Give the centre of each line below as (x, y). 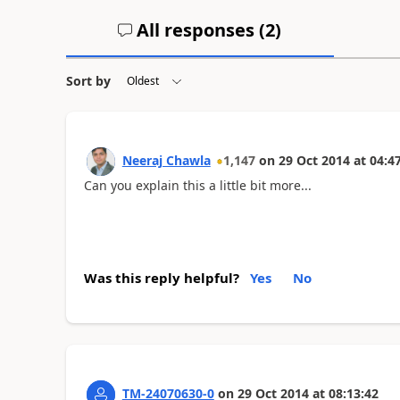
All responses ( (199, 29)
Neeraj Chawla (166, 160)
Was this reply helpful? (161, 278)
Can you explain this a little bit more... (197, 185)
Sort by (88, 80)
